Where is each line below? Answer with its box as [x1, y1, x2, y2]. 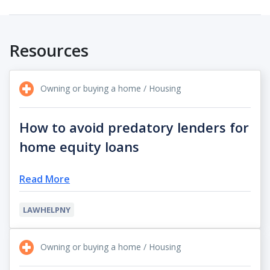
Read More [19, 172, 70, 186]
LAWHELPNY [23, 204, 71, 216]
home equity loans [19, 137, 139, 156]
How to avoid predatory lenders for [19, 118, 249, 137]
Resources [9, 39, 89, 61]
